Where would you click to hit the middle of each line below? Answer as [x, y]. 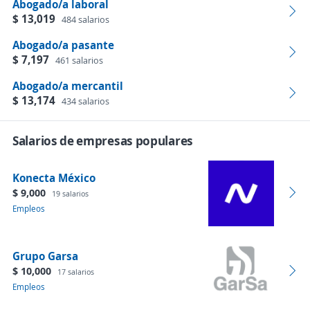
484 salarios [85, 19]
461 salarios [79, 60]
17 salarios [76, 272]
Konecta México [54, 178]
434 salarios [85, 101]
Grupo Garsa [45, 256]
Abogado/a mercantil [68, 86]
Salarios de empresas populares [103, 140]
